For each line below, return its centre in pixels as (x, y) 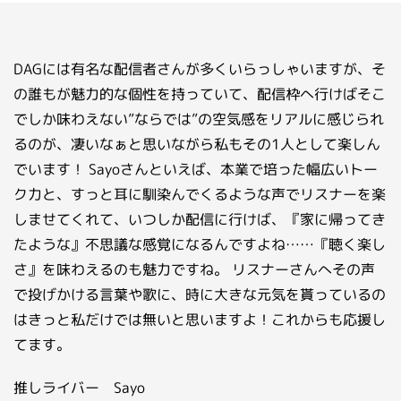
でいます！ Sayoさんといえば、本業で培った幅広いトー (196, 169)
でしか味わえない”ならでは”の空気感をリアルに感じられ (199, 119)
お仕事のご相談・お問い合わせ (169, 70)
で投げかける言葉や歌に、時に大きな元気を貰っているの (200, 294)
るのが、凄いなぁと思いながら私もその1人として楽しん (197, 144)
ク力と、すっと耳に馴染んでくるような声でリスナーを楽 (200, 194)
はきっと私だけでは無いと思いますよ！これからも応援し (200, 320)
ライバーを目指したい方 (150, 48)
